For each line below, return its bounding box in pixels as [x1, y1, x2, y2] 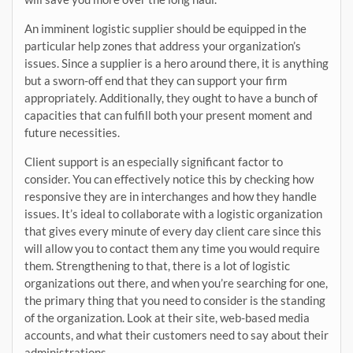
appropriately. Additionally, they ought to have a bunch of [24, 91, 318, 105]
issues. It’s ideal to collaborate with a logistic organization [24, 206, 322, 221]
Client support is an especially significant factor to [24, 154, 283, 169]
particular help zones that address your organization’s [24, 39, 301, 53]
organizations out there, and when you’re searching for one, [24, 276, 328, 290]
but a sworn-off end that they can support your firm [24, 73, 287, 87]
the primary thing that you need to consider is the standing [24, 293, 325, 307]
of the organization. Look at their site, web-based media [24, 310, 310, 325]
